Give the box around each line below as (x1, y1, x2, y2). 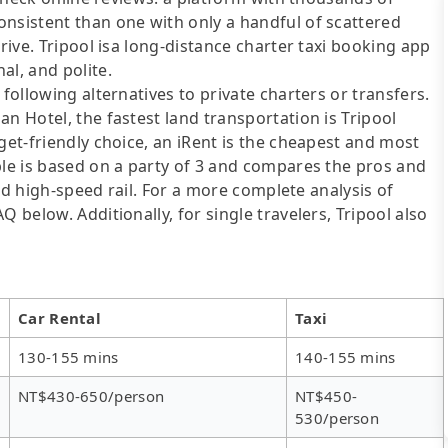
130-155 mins (18, 346, 119, 367)
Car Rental (18, 307, 101, 328)
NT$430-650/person (18, 385, 165, 406)
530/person (295, 407, 380, 428)
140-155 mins (295, 346, 396, 367)
